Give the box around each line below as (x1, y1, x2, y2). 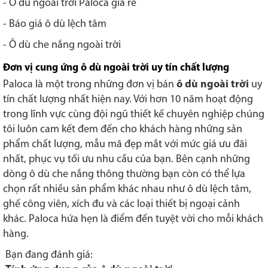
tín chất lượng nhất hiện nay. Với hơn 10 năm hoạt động (3, 93, 253, 105)
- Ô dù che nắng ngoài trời (3, 39, 121, 51)
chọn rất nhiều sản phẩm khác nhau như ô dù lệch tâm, (3, 183, 251, 195)
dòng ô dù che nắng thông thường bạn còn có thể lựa (3, 168, 245, 180)
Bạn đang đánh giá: (5, 249, 93, 261)
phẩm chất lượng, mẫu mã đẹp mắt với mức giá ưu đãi (3, 138, 247, 150)
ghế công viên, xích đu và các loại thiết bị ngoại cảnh (3, 198, 240, 210)
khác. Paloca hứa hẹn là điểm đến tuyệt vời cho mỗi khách (3, 213, 263, 225)
